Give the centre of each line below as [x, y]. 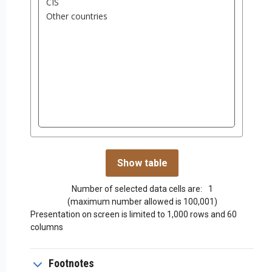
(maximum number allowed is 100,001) [142, 202]
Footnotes [71, 263]
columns [47, 227]
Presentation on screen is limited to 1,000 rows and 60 [134, 215]
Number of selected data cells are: [137, 189]
